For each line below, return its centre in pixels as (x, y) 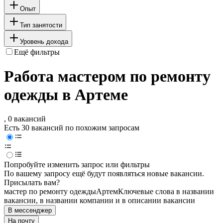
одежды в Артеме (66, 95)
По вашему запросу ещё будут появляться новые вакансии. (104, 174)
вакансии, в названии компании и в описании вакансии (100, 201)
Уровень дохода (44, 41)
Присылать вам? (32, 183)
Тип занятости (41, 25)
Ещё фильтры (37, 52)
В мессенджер (30, 211)
